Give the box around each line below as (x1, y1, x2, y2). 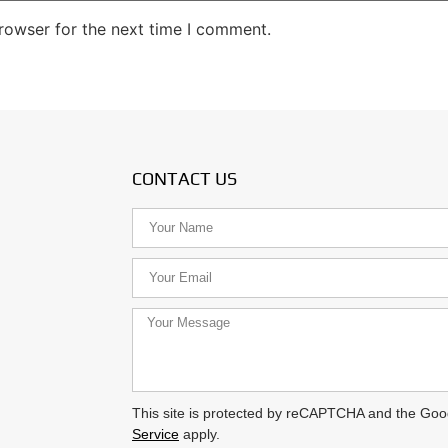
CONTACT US (132, 168, 237, 190)
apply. (179, 426, 220, 443)
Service (132, 426, 179, 443)
